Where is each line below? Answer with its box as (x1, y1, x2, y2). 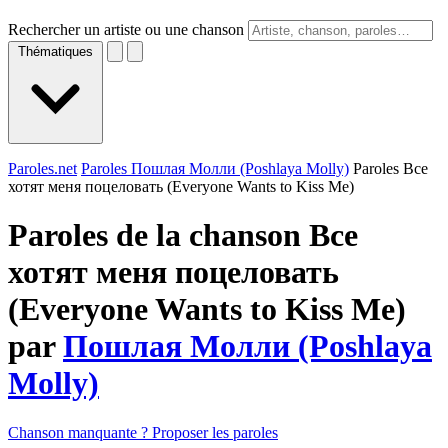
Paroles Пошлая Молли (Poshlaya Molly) (81, 160, 349, 177)
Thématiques (18, 44, 93, 59)
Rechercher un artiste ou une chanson (8, 21, 244, 38)
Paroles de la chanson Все (8, 217, 358, 254)
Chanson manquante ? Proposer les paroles (8, 423, 278, 441)
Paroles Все (353, 160, 428, 177)
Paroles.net (8, 160, 77, 177)
